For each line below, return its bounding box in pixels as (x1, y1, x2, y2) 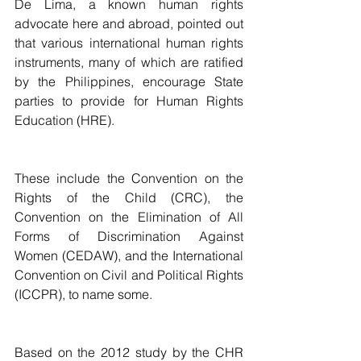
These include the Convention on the (15, 170, 243, 186)
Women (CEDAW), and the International (15, 247, 243, 263)
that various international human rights (15, 35, 243, 51)
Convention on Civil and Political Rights (15, 267, 243, 283)
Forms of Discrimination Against (15, 228, 243, 244)
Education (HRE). (15, 112, 114, 128)
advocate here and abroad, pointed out (15, 15, 243, 31)
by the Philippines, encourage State (15, 73, 243, 89)
